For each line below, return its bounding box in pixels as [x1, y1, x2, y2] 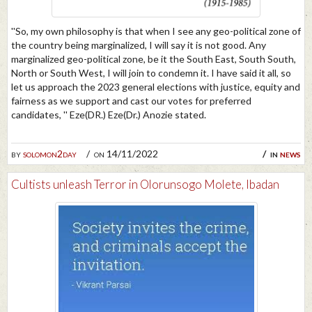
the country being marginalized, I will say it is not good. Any [11, 38, 266, 51]
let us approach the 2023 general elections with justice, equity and [11, 80, 300, 93]
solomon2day [23, 147, 77, 159]
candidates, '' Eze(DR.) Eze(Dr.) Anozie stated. [11, 108, 206, 120]
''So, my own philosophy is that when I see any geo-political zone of [11, 24, 301, 37]
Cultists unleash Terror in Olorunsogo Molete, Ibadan [11, 176, 279, 192]
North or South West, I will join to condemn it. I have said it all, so [11, 66, 291, 79]
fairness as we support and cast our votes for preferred [11, 94, 251, 107]
